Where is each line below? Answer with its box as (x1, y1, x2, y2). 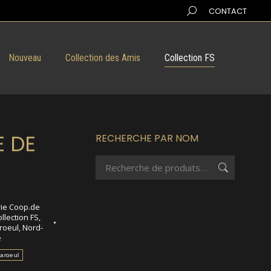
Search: (186, 4, 217, 16)
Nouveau (8, 52, 41, 64)
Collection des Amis (65, 52, 140, 64)
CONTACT (209, 5, 247, 17)
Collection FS (164, 52, 215, 64)
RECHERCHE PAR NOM (96, 131, 198, 145)
